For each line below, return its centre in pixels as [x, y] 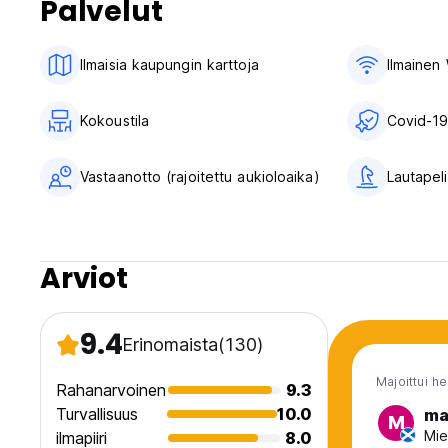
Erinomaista [170, 345]
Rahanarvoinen [111, 390]
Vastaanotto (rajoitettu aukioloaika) [200, 177]
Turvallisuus [97, 414]
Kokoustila [114, 121]
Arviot [84, 279]
